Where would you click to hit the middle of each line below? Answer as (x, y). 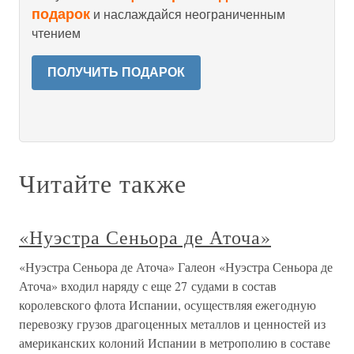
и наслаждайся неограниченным (188, 15)
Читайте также (103, 183)
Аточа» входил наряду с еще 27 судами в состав (148, 286)
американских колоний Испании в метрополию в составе (175, 343)
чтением (56, 34)
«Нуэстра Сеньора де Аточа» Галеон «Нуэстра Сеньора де (176, 267)
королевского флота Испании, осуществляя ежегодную (168, 305)
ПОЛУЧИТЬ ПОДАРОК (116, 72)
